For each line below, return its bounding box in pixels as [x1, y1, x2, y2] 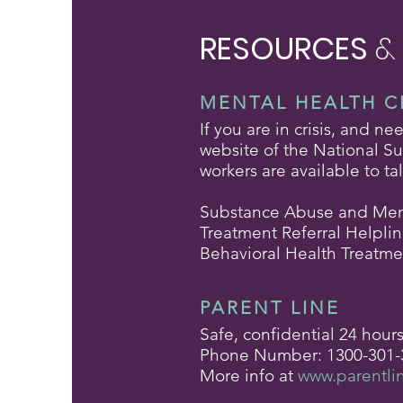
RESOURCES [200, 27, 375, 70]
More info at [200, 365, 298, 386]
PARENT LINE [200, 297, 340, 318]
